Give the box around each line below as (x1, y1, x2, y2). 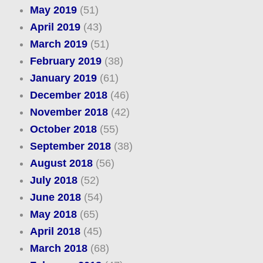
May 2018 (29, 208, 77, 221)
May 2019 (29, 4, 77, 16)
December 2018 (29, 89, 107, 102)
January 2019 (29, 72, 97, 85)
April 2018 (29, 225, 80, 238)
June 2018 (29, 191, 81, 204)
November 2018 (29, 106, 108, 119)
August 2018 (29, 157, 93, 170)
